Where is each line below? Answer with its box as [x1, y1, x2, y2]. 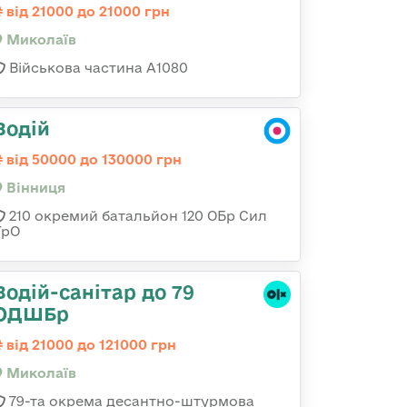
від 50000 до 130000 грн [3, 152, 182, 167]
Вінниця [3, 180, 65, 195]
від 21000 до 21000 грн [3, 4, 170, 19]
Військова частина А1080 [5, 60, 188, 75]
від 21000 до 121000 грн [3, 337, 176, 352]
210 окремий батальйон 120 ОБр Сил [5, 208, 267, 223]
